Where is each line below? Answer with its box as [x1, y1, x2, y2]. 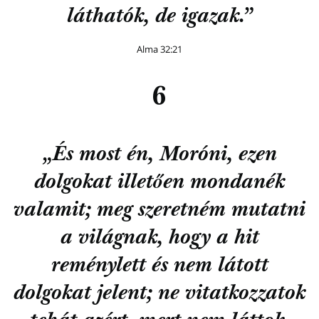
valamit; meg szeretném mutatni [14, 200, 305, 221]
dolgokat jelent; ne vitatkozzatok [14, 283, 305, 305]
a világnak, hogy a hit [60, 228, 259, 249]
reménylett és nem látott [51, 256, 268, 277]
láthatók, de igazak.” [67, 6, 252, 28]
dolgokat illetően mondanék [34, 172, 285, 194]
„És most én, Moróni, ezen [42, 145, 277, 166]
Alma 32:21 [137, 42, 182, 56]
